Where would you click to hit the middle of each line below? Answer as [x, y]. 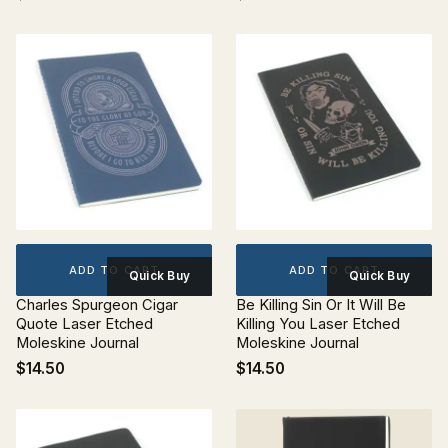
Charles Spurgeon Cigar [97, 305]
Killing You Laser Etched [318, 324]
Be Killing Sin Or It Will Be [321, 305]
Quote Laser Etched [84, 324]
